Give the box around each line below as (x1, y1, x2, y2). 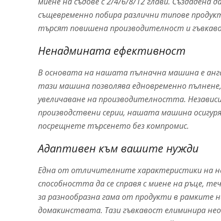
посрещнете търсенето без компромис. (38, 120, 189, 131)
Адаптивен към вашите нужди (38, 140, 199, 155)
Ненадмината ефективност (38, 42, 185, 58)
